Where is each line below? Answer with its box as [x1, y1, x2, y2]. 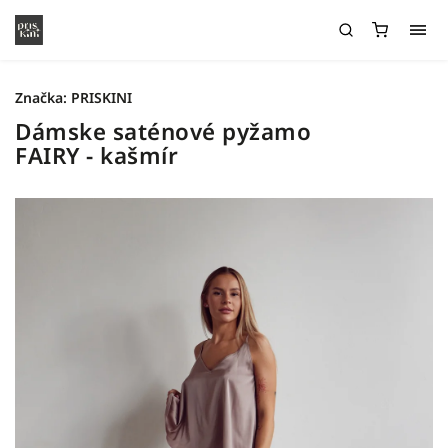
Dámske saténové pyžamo [15, 116, 311, 147]
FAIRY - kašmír [15, 140, 178, 171]
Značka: [15, 88, 71, 107]
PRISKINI [71, 88, 132, 107]
